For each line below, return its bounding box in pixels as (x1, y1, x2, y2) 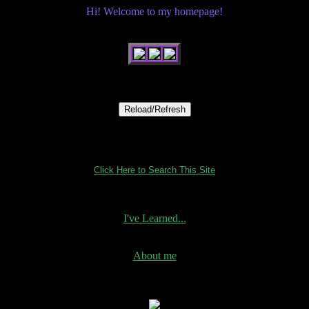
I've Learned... (123, 212, 186, 224)
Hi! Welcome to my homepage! (86, 6, 223, 17)
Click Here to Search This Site (94, 165, 215, 175)
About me (132, 250, 177, 261)
